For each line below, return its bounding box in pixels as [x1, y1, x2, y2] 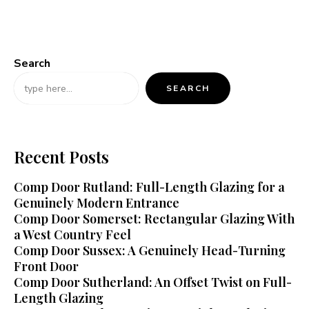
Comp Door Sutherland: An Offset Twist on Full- [14, 274, 292, 291]
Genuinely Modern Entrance [14, 195, 179, 212]
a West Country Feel [14, 226, 131, 243]
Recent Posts [14, 146, 109, 168]
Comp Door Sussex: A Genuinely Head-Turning [14, 242, 286, 259]
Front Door [14, 258, 79, 275]
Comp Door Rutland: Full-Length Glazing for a [14, 179, 285, 196]
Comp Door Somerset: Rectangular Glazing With [14, 210, 295, 228]
